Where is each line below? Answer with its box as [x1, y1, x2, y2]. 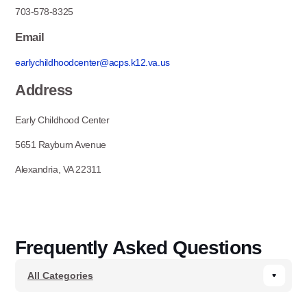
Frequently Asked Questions [14, 236, 262, 258]
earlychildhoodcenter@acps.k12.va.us [14, 56, 170, 68]
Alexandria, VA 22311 [14, 163, 101, 175]
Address [14, 82, 73, 99]
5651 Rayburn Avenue [14, 139, 106, 150]
